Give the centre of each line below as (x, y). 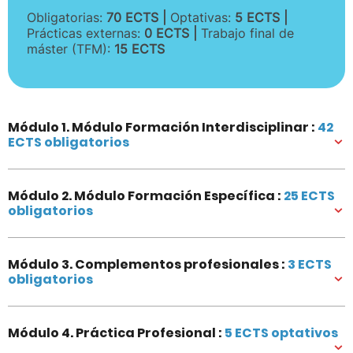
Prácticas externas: (85, 33)
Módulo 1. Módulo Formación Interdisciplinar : (163, 127)
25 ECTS (309, 195)
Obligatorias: (67, 17)
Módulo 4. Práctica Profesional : (116, 333)
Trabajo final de (247, 33)
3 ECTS (310, 264)
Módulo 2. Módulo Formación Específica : (146, 195)
